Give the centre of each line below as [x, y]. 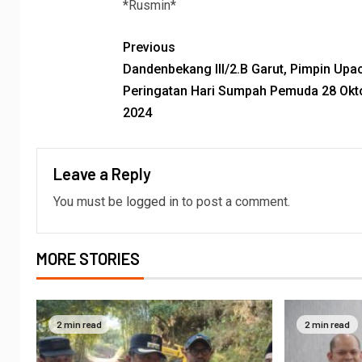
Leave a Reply [102, 174]
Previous [149, 47]
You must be [90, 202]
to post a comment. [234, 202]
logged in [152, 202]
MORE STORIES [88, 259]
